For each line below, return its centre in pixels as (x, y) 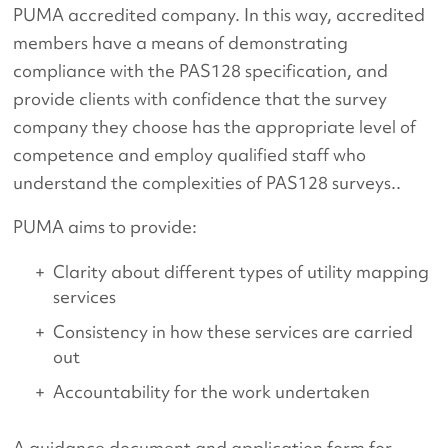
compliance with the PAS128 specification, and (201, 70)
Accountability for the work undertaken (212, 391)
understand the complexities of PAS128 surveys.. (207, 182)
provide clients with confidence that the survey (200, 98)
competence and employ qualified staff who (190, 154)
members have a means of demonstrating (181, 42)
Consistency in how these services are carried (233, 331)
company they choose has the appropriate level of (215, 126)
